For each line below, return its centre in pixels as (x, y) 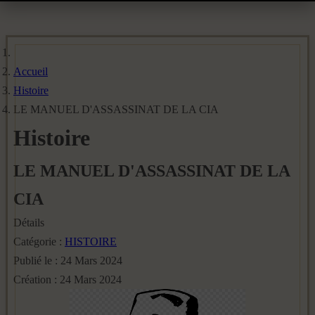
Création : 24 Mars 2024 (67, 279)
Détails (29, 223)
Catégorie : (39, 242)
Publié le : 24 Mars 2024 (68, 261)
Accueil (31, 71)
